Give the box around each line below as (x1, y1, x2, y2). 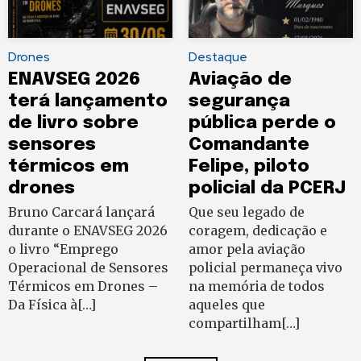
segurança (189, 91, 290, 110)
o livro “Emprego (8, 240, 118, 257)
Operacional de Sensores (8, 259, 168, 276)
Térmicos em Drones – (8, 277, 158, 294)
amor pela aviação (189, 240, 305, 257)
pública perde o (189, 113, 336, 132)
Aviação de (189, 69, 292, 89)
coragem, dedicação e (189, 222, 327, 239)
